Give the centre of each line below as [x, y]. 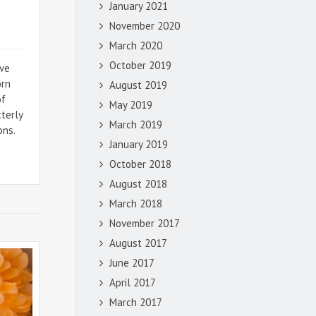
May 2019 [131, 104]
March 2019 [136, 124]
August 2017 [138, 243]
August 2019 [138, 85]
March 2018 [136, 203]
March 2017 [136, 302]
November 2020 [145, 25]
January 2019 [139, 144]
